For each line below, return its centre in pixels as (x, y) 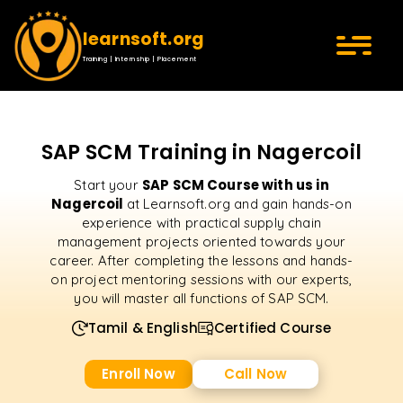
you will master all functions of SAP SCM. (201, 298)
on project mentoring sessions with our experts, (201, 279)
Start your (108, 185)
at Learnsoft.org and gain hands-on (239, 204)
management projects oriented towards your (201, 242)
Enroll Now (139, 374)
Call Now (255, 374)
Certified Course (273, 328)
